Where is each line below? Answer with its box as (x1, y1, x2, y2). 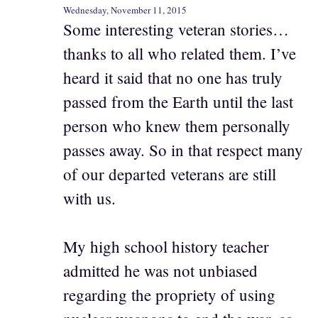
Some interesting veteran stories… (63, 18, 289, 40)
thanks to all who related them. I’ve (63, 42, 296, 64)
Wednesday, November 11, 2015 (63, 3, 187, 16)
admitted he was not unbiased (63, 260, 258, 282)
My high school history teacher (63, 236, 269, 258)
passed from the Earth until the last (63, 90, 293, 112)
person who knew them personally (63, 114, 290, 136)
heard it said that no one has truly (63, 66, 283, 88)
